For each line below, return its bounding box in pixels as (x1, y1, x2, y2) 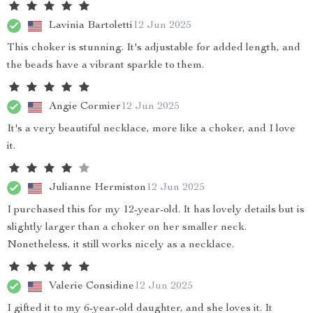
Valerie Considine (49, 280, 134, 292)
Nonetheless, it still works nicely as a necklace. (7, 240, 234, 251)
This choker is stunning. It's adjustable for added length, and (7, 43, 300, 54)
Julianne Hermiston (49, 182, 146, 194)
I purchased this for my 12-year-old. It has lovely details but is (7, 205, 305, 216)
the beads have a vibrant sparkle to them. (7, 60, 204, 71)
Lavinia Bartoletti (49, 20, 133, 31)
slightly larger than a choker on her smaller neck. (7, 222, 247, 233)
